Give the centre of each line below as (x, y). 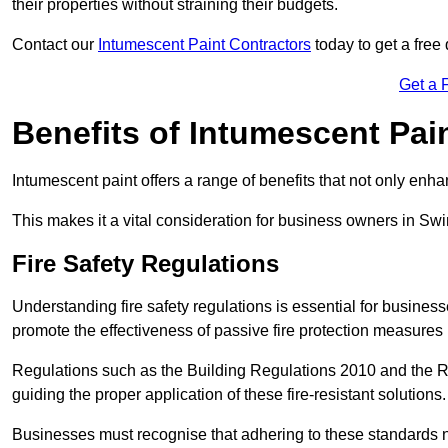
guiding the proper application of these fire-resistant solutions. (229, 395)
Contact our (55, 45)
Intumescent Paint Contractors (204, 45)
